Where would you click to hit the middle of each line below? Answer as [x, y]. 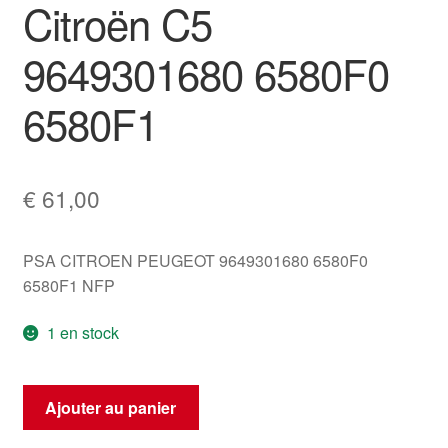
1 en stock [83, 333]
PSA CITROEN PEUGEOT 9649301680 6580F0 [195, 260]
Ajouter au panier [111, 407]
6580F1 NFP [68, 285]
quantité [50, 396]
